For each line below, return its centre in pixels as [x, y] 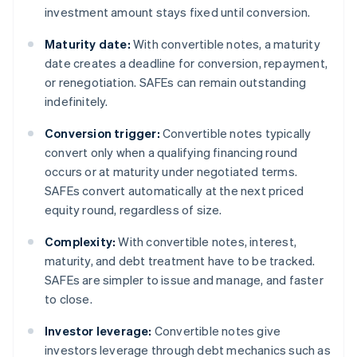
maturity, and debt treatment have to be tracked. [180, 261]
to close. [69, 299]
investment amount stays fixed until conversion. [178, 12]
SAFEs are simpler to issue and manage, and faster [184, 280]
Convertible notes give [216, 331]
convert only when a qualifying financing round [171, 153]
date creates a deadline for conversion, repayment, [186, 63]
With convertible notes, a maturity [225, 44]
